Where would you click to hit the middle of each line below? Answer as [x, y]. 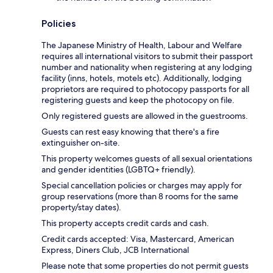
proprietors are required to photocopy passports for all [145, 89]
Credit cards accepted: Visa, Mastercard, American [138, 239]
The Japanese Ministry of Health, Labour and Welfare [142, 45]
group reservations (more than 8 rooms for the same [140, 196]
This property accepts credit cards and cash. [125, 223]
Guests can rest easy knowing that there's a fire [130, 131]
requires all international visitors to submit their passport [147, 56]
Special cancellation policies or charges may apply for [142, 185]
